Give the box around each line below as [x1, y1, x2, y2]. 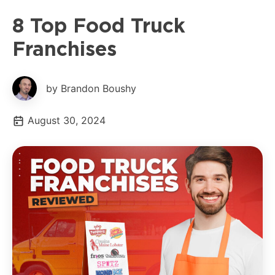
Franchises [12, 36, 117, 61]
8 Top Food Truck [12, 13, 185, 37]
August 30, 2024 [28, 114, 106, 126]
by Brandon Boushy [46, 82, 136, 95]
